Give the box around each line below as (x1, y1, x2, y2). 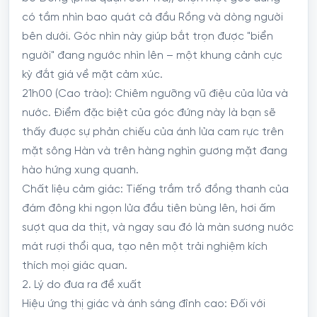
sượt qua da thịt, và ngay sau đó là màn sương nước (22, 222, 294, 233)
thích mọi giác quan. (22, 260, 127, 271)
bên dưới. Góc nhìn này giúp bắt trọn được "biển (22, 31, 273, 42)
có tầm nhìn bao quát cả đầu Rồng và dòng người (22, 12, 283, 23)
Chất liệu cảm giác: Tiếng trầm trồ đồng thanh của (22, 184, 289, 195)
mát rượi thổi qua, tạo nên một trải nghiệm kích (22, 241, 267, 252)
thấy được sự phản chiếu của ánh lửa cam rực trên (22, 127, 284, 137)
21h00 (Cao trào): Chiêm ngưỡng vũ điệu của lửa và (22, 88, 288, 99)
